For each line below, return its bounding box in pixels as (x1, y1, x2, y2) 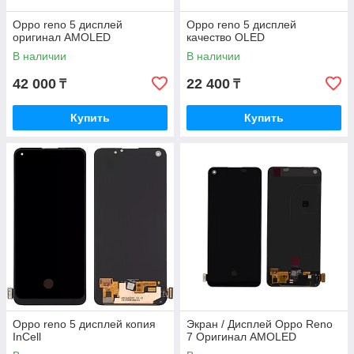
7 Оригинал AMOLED (186, 330, 296, 343)
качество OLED (186, 31, 265, 43)
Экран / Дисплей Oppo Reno (186, 318, 333, 330)
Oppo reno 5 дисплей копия (13, 318, 156, 330)
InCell (13, 330, 41, 343)
